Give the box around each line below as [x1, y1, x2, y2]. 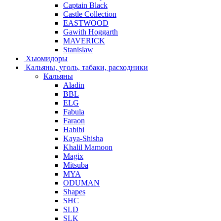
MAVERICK [63, 36, 105, 45]
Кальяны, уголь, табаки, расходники [26, 63, 148, 72]
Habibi [63, 125, 84, 134]
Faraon [63, 116, 85, 125]
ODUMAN [63, 178, 100, 187]
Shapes [63, 187, 85, 196]
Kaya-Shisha [63, 134, 103, 143]
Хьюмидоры [26, 54, 68, 63]
